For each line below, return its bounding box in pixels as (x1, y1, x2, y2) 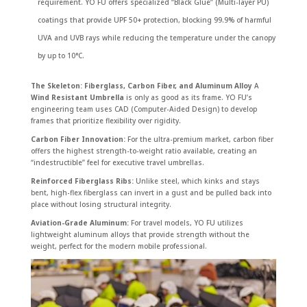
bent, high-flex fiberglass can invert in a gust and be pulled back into (30, 188, 271, 197)
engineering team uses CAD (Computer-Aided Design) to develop (30, 104, 257, 114)
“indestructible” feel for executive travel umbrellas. (30, 158, 204, 167)
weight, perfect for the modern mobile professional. (30, 241, 207, 251)
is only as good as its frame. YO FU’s (123, 93, 252, 102)
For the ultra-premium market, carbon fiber (125, 134, 273, 144)
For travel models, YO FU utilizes (128, 218, 243, 228)
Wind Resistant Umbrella (30, 93, 124, 102)
